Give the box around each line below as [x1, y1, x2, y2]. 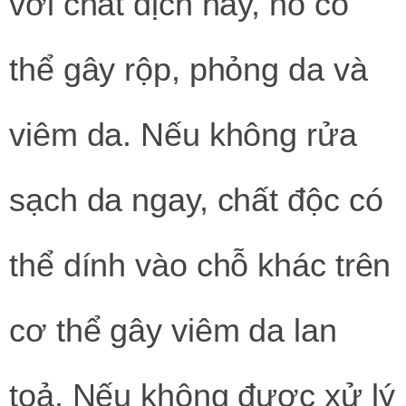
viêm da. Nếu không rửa [9, 115, 357, 153]
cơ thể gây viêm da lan [9, 311, 337, 349]
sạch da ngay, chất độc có [9, 180, 383, 218]
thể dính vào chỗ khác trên [9, 246, 391, 284]
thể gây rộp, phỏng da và [9, 50, 368, 88]
